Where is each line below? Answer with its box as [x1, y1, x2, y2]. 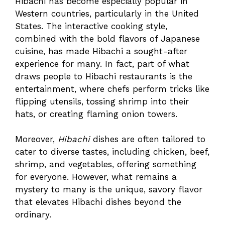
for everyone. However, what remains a [15, 172, 177, 182]
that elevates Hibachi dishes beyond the [15, 197, 181, 207]
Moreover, [15, 134, 58, 145]
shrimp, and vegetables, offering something [15, 159, 196, 170]
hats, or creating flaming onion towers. [15, 108, 177, 119]
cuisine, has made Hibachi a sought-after [15, 46, 187, 56]
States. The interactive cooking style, [15, 21, 167, 31]
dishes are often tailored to [90, 134, 205, 145]
